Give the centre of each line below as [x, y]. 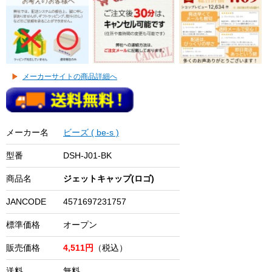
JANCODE [26, 201]
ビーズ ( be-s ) [91, 132]
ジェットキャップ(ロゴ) [109, 178]
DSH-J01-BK [87, 155]
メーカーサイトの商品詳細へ [70, 76]
